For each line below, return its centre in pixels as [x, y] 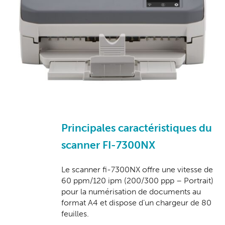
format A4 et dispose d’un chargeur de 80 [137, 202]
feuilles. [75, 213]
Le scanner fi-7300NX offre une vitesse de [137, 169]
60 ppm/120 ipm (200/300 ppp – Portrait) [138, 180]
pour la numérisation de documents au [131, 191]
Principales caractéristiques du [137, 128]
